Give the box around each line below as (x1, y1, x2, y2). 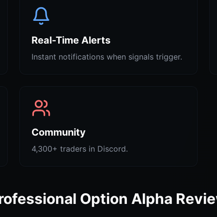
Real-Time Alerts (31, 34, 110, 46)
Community (31, 126, 86, 138)
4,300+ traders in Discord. (31, 144, 128, 154)
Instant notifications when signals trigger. (31, 52, 182, 62)
